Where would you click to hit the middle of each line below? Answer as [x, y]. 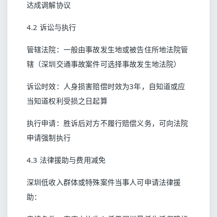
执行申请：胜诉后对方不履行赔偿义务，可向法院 [108, 123]
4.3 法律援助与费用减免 [66, 160]
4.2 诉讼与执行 [52, 27]
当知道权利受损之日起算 [67, 101]
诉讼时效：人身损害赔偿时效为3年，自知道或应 [106, 86]
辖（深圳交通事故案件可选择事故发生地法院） [104, 64]
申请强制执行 [49, 138]
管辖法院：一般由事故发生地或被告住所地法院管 [108, 49]
